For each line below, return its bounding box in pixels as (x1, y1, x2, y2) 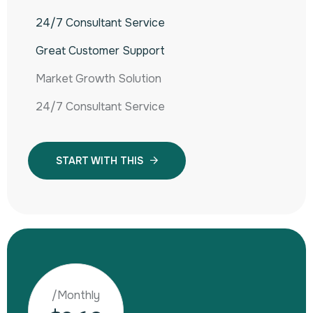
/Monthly (52, 288, 100, 303)
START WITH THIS (56, 154, 143, 167)
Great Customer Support (36, 43, 165, 58)
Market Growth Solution (36, 71, 161, 86)
